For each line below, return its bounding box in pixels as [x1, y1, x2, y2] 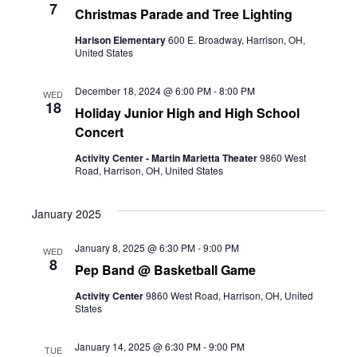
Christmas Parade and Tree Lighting [74, 5, 292, 23]
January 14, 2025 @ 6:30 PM [74, 339, 201, 353]
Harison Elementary [74, 33, 168, 47]
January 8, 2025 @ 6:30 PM [74, 241, 195, 254]
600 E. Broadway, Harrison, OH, [167, 33, 305, 46]
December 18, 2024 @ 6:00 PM [74, 84, 211, 97]
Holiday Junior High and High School [74, 104, 300, 122]
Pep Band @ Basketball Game [74, 261, 256, 279]
